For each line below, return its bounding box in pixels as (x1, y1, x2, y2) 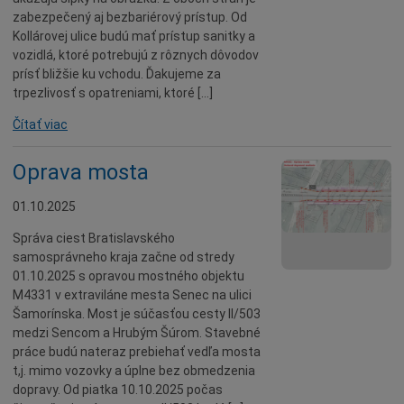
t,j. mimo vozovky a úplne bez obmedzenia (13, 363, 255, 378)
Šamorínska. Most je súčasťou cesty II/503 (13, 307, 261, 321)
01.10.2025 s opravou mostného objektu (13, 269, 244, 283)
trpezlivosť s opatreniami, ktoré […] (13, 86, 213, 100)
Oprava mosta (13, 160, 149, 185)
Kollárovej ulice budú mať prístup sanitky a (13, 29, 255, 43)
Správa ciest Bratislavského (13, 231, 175, 245)
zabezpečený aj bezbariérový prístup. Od (13, 10, 247, 24)
